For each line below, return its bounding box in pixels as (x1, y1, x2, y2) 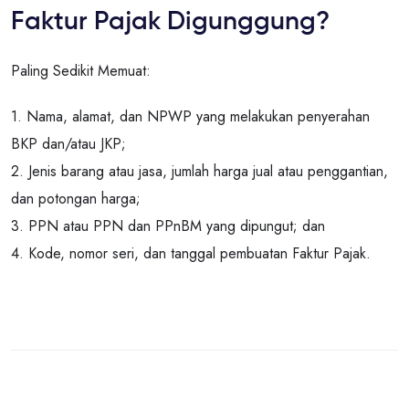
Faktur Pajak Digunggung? (11, 9, 330, 35)
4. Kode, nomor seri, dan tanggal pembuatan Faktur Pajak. (11, 243, 371, 264)
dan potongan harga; (11, 188, 141, 209)
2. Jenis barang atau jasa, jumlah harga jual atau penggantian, (11, 161, 388, 182)
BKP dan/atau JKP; (11, 133, 126, 154)
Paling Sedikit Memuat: (11, 60, 151, 81)
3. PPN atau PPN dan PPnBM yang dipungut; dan (11, 215, 325, 236)
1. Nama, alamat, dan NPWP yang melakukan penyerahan (11, 106, 370, 127)
